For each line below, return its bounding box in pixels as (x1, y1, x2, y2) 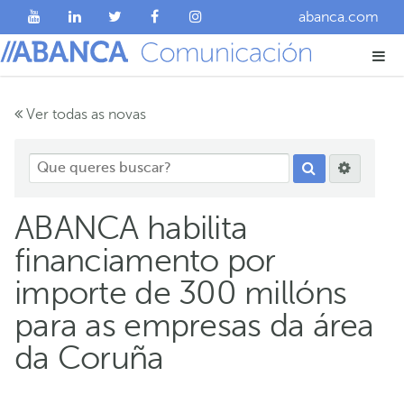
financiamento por (14, 242, 276, 279)
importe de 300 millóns (14, 274, 347, 311)
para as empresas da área (14, 307, 374, 344)
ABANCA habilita (14, 209, 248, 246)
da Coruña (14, 339, 164, 376)
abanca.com (298, 9, 379, 25)
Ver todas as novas (23, 106, 146, 123)
